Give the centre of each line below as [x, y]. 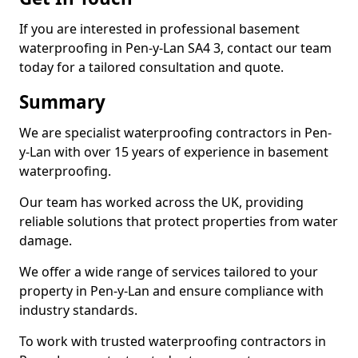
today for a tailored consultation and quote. [151, 67]
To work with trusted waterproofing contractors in [173, 341]
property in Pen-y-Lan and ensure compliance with [171, 291]
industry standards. [78, 310]
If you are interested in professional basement [159, 29]
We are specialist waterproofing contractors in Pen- [175, 133]
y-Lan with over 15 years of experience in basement [174, 152]
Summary [62, 102]
